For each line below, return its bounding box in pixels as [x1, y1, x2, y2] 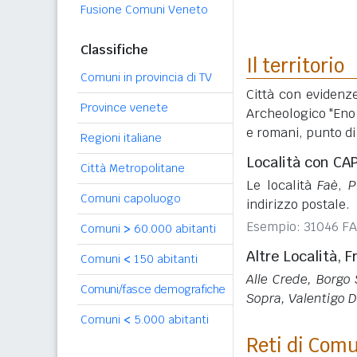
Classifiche [80, 41, 148, 58]
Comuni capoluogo [80, 191, 181, 206]
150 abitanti [131, 252, 198, 266]
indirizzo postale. [246, 195, 350, 213]
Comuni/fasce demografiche [80, 282, 226, 296]
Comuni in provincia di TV [80, 70, 212, 84]
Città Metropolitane [80, 161, 185, 175]
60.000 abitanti [131, 222, 216, 236]
